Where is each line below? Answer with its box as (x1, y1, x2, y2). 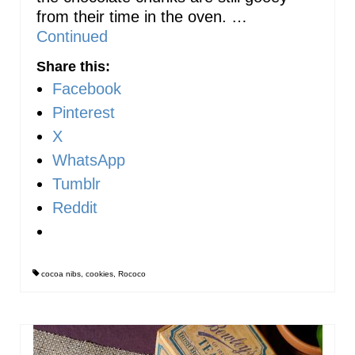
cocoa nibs (41, 269, 81, 279)
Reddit (52, 199, 97, 217)
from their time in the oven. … (36, 8, 247, 26)
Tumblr (52, 175, 101, 193)
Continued (36, 28, 108, 46)
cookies (86, 269, 113, 279)
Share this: (36, 59, 110, 75)
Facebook (52, 80, 121, 98)
